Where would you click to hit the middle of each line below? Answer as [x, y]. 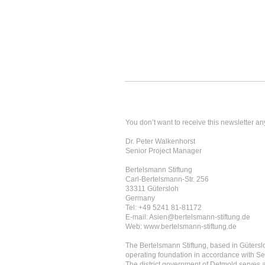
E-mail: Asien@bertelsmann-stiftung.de [188, 217]
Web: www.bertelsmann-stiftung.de [181, 227]
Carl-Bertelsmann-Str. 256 [167, 179]
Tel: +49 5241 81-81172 [164, 208]
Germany [140, 198]
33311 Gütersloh [152, 189]
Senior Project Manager [164, 151]
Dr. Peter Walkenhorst [160, 141]
